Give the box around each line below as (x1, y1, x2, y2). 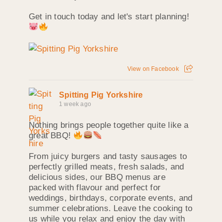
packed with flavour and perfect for (29, 182, 161, 192)
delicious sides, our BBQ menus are (29, 172, 166, 182)
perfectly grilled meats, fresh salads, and (29, 162, 184, 171)
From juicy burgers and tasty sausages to (29, 151, 187, 161)
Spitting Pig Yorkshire (59, 90, 143, 99)
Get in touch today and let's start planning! (29, 11, 189, 21)
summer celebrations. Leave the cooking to (29, 203, 193, 213)
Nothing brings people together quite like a (29, 120, 189, 130)
